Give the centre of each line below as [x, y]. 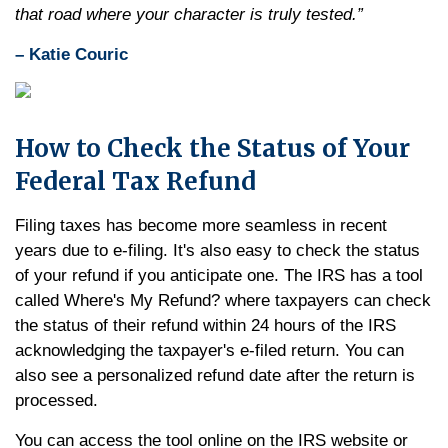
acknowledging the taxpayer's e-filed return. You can [209, 350]
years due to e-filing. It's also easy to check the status [217, 250]
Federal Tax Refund [135, 181]
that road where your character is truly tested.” [189, 14]
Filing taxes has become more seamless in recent [201, 225]
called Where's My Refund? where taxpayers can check [223, 300]
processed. [56, 400]
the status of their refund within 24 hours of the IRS [205, 325]
